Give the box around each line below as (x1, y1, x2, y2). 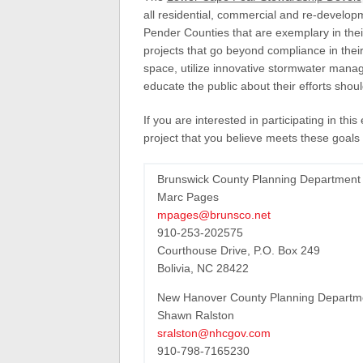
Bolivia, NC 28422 (156, 262, 249, 275)
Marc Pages (156, 190, 219, 203)
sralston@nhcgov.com (156, 327, 271, 340)
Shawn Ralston (156, 309, 234, 322)
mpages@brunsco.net (156, 208, 271, 221)
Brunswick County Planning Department (156, 173, 361, 186)
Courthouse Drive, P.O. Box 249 (156, 244, 320, 257)
